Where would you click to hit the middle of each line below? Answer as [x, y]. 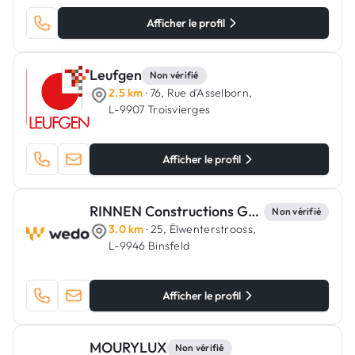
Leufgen [116, 75]
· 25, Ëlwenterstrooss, [200, 229]
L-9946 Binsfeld [149, 246]
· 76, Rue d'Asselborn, [198, 93]
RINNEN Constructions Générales [254, 211]
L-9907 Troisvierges [160, 109]
